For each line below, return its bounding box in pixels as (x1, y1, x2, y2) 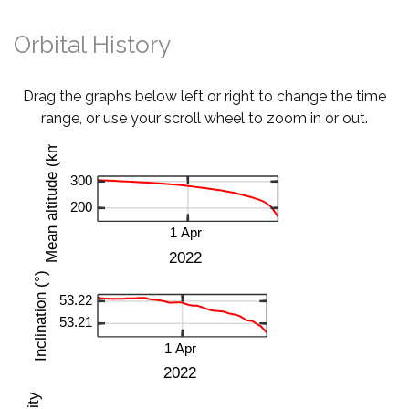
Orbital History (14, 31, 171, 58)
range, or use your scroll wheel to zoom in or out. (41, 110, 368, 127)
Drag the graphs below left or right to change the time (23, 88, 386, 105)
